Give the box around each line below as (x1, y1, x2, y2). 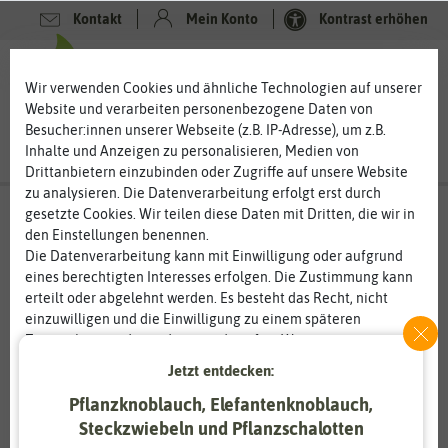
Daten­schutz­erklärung (256, 373, 397, 390)
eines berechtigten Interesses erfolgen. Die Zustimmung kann (25, 268, 413, 285)
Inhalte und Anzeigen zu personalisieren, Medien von (25, 142, 359, 159)
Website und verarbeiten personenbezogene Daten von (25, 100, 373, 117)
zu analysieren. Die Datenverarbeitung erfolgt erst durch (25, 184, 381, 201)
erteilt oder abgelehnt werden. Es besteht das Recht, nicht (25, 289, 388, 306)
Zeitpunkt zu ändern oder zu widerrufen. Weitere (25, 331, 331, 348)
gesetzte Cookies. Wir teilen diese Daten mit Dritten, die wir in (25, 205, 415, 222)
